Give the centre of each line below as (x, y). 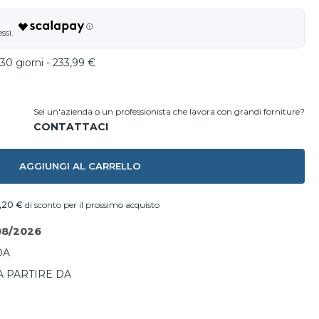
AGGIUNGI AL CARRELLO (80, 166)
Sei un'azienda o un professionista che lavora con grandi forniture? (169, 111)
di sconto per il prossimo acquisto (91, 205)
